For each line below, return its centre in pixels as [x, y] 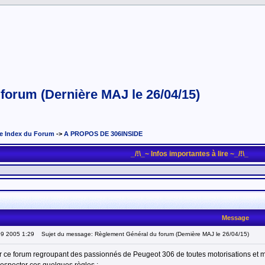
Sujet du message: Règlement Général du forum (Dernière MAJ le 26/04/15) [143, 234]
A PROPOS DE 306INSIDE [103, 134]
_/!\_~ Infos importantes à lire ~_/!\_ [189, 154]
